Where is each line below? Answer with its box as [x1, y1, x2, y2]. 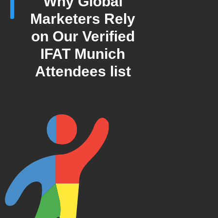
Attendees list [35, 63, 131, 79]
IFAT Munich [40, 45, 125, 62]
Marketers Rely [30, 10, 135, 27]
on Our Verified [31, 28, 135, 44]
